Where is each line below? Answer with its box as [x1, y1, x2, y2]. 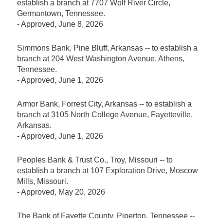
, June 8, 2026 [54, 19, 103, 28]
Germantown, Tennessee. [17, 9, 105, 18]
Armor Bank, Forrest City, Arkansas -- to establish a [17, 99, 192, 108]
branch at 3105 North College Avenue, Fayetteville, [17, 110, 193, 119]
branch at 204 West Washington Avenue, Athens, [17, 54, 184, 63]
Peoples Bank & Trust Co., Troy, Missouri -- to [17, 155, 173, 164]
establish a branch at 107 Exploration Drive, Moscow [17, 166, 198, 175]
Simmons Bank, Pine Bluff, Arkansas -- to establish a [17, 43, 198, 52]
